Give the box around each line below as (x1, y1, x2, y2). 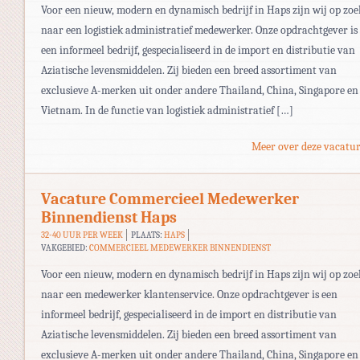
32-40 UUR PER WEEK (41, 229, 123, 240)
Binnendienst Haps (41, 207, 177, 227)
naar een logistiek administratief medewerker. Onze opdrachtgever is (41, 22, 358, 37)
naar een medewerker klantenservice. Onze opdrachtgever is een (41, 287, 337, 301)
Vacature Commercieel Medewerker (41, 189, 299, 208)
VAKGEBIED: (41, 242, 89, 253)
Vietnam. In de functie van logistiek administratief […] (41, 103, 293, 117)
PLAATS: (130, 229, 164, 240)
